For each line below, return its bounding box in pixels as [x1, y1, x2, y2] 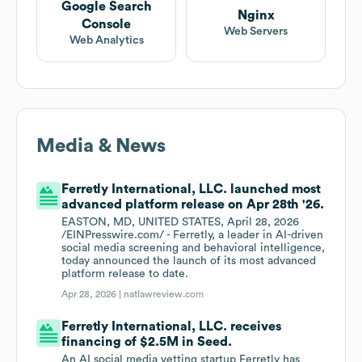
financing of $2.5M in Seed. [61, 335, 233, 349]
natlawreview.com [124, 289, 204, 300]
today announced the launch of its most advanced [61, 255, 317, 267]
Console [82, 18, 131, 32]
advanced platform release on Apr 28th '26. [61, 198, 325, 212]
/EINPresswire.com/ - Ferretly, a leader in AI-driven [61, 229, 324, 242]
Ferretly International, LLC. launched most [61, 183, 322, 196]
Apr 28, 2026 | [61, 289, 124, 300]
